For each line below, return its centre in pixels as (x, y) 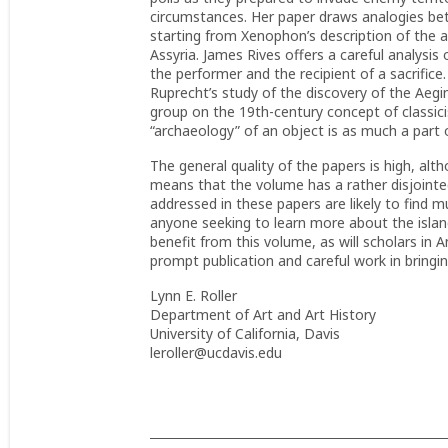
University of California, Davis (245, 333)
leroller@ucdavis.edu (216, 352)
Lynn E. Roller (193, 295)
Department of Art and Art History (263, 314)
